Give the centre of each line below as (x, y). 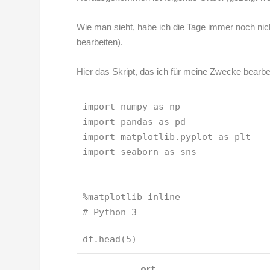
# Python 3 (113, 212)
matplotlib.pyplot (167, 137)
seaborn (140, 152)
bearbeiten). (100, 42)
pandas (137, 122)
